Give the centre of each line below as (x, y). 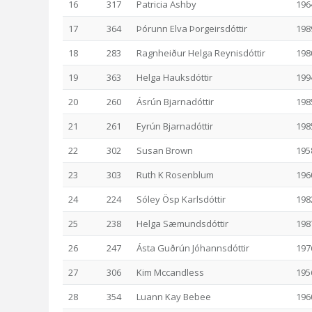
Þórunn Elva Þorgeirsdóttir (192, 29)
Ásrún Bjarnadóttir (175, 102)
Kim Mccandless (170, 272)
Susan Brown (165, 150)
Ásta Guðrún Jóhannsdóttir (193, 248)
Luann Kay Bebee (174, 297)
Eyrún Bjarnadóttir (175, 126)
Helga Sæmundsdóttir (182, 224)
